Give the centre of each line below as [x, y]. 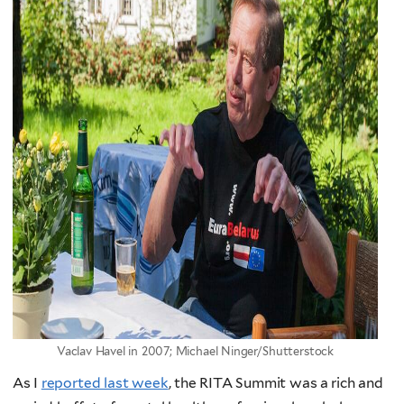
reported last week [105, 382]
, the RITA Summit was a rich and [276, 382]
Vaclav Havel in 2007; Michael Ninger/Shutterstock [195, 352]
